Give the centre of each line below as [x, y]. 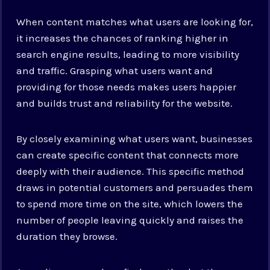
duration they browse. [67, 236]
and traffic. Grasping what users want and [115, 70]
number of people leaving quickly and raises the [130, 220]
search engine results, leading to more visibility [128, 54]
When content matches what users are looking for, [135, 21]
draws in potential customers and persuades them [135, 187]
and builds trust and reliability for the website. [125, 103]
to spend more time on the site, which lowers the [130, 203]
